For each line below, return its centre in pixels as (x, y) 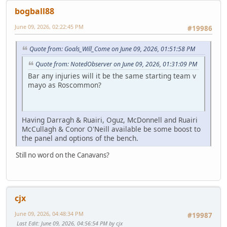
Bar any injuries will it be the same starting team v (112, 75)
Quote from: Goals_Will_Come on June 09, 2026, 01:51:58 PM (112, 49)
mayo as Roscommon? (65, 85)
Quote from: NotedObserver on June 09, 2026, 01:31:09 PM (116, 64)
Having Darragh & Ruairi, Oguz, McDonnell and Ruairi (110, 120)
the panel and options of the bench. (80, 138)
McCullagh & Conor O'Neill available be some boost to (111, 129)
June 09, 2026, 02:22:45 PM (49, 27)
